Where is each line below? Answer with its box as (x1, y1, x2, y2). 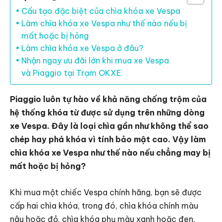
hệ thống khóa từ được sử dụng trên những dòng (10, 108, 205, 118)
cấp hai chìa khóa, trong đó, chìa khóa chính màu (10, 201, 198, 211)
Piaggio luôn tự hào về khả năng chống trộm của (10, 94, 207, 105)
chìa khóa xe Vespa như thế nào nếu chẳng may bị (10, 148, 211, 158)
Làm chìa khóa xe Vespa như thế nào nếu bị (21, 18, 187, 29)
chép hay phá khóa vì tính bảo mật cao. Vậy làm (10, 134, 206, 145)
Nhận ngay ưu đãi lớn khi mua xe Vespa (21, 55, 169, 66)
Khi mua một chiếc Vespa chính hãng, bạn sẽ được (10, 187, 202, 198)
